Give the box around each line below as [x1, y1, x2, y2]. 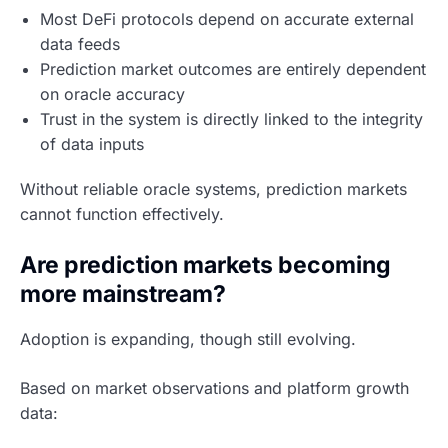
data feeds [40, 33, 120, 54]
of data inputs [40, 133, 144, 154]
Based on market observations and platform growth [20, 378, 409, 399]
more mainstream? [20, 279, 226, 308]
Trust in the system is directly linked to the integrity [40, 108, 423, 129]
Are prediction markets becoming [20, 250, 391, 279]
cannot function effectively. [20, 203, 224, 224]
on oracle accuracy [40, 83, 185, 104]
